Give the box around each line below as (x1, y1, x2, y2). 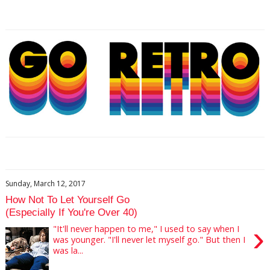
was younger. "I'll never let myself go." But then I (53, 234, 246, 246)
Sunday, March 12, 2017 (5, 178, 86, 189)
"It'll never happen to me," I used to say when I (53, 223, 240, 235)
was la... (53, 245, 84, 257)
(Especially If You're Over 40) (5, 206, 137, 218)
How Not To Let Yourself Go (5, 193, 130, 206)
